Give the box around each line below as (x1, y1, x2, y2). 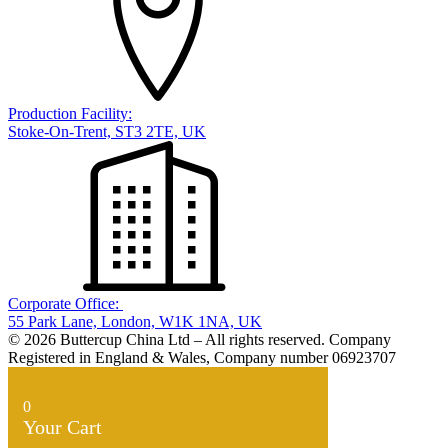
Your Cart (23, 416, 102, 439)
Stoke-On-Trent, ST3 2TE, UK (8, 123, 206, 141)
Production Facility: (8, 105, 132, 123)
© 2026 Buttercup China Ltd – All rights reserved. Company (8, 331, 391, 349)
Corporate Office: (8, 295, 123, 313)
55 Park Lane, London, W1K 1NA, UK (8, 313, 262, 331)
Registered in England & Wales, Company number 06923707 (8, 349, 396, 367)
